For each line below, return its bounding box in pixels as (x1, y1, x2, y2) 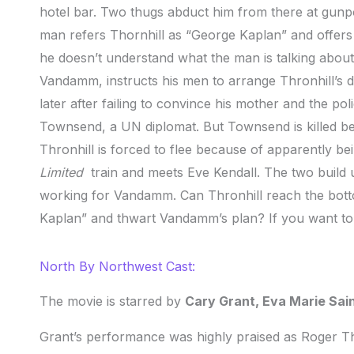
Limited (40, 164, 91, 181)
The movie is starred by (40, 293, 185, 310)
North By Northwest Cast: (40, 258, 195, 275)
